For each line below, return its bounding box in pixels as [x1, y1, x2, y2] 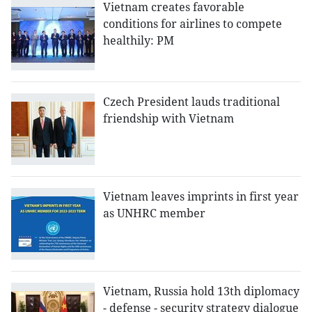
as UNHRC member [103, 205, 205, 221]
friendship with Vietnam [103, 111, 234, 127]
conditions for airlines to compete [103, 16, 282, 32]
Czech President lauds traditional [103, 94, 280, 110]
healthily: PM [103, 33, 174, 49]
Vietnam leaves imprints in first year [103, 189, 299, 205]
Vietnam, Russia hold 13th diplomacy [103, 283, 299, 299]
